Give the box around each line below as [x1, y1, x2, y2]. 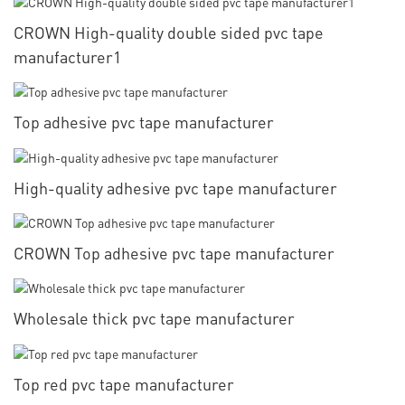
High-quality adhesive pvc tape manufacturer [14, 176, 337, 198]
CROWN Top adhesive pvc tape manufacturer [14, 242, 334, 264]
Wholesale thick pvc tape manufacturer [14, 307, 295, 329]
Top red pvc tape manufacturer [14, 372, 234, 394]
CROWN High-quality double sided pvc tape [14, 22, 324, 43]
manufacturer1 [14, 46, 121, 68]
